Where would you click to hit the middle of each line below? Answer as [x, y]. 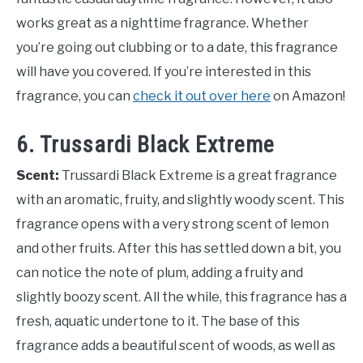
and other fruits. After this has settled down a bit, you [179, 248]
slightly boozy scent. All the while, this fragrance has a [181, 297]
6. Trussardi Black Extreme [145, 144]
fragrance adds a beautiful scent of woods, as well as [176, 345]
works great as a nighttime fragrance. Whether [162, 23]
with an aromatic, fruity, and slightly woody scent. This [180, 199]
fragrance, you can [75, 96]
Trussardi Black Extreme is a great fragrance [199, 175]
